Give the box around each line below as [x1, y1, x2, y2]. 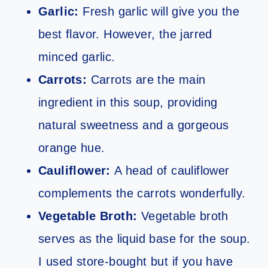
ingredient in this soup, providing [38, 96, 218, 109]
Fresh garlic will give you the [78, 5, 240, 19]
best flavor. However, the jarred [38, 28, 212, 41]
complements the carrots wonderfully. [38, 187, 249, 200]
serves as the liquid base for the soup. [38, 232, 251, 246]
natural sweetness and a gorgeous [38, 118, 229, 132]
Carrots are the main [90, 73, 206, 87]
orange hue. [38, 141, 109, 155]
